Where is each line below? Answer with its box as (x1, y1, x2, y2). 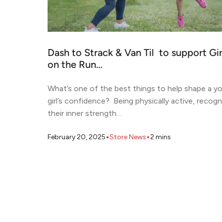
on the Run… (48, 60, 103, 71)
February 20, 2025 (48, 132, 106, 141)
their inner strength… (48, 109, 122, 118)
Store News (110, 132, 146, 141)
